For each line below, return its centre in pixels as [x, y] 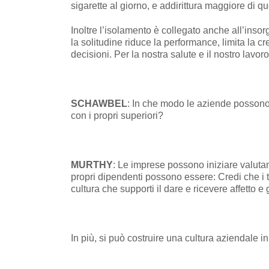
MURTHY [92, 165]
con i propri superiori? [117, 115]
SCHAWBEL [99, 103]
